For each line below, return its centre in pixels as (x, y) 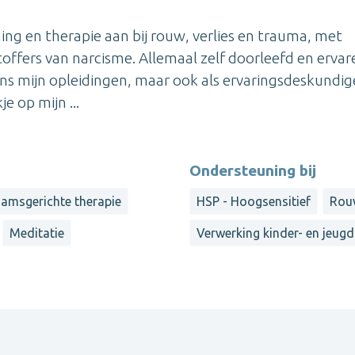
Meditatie (37, 233)
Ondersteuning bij (253, 170)
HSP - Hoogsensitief (254, 201)
